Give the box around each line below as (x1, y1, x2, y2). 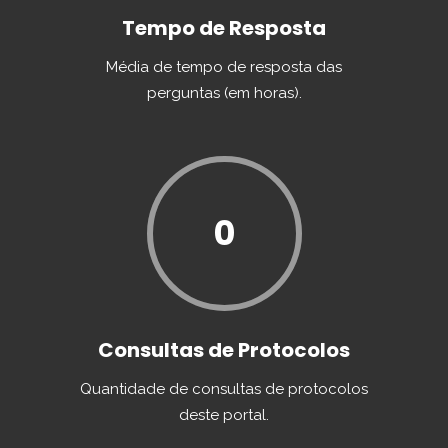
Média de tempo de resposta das (106, 58, 342, 76)
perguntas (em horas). (146, 84, 302, 102)
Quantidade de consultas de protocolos (80, 380, 368, 398)
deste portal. (179, 406, 269, 424)
